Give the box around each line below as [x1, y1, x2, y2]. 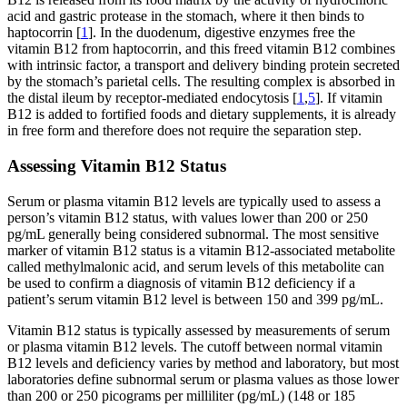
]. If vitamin [315, 90, 382, 106]
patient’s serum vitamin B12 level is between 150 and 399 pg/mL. [7, 291, 383, 307]
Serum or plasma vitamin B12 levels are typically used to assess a [7, 193, 381, 209]
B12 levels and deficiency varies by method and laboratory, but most [7, 354, 399, 371]
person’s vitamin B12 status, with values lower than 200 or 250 [7, 209, 368, 225]
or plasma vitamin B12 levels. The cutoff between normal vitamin [7, 338, 382, 354]
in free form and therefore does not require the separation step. [7, 123, 362, 139]
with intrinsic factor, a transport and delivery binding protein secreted [7, 57, 400, 74]
